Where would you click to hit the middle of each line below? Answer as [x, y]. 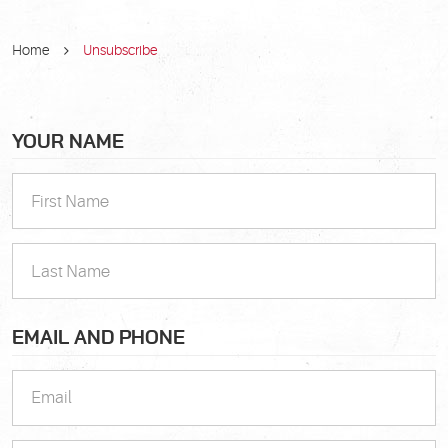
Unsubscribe [120, 49]
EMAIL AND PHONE [98, 339]
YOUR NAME [68, 142]
